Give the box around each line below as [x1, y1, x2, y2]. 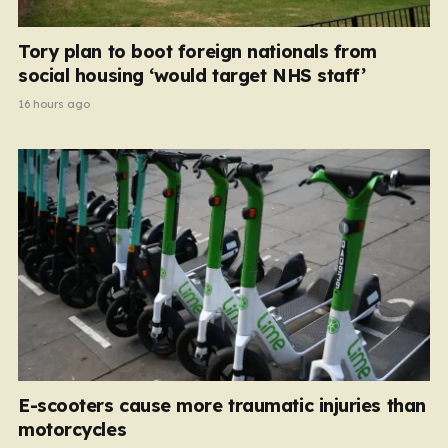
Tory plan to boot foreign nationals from [18, 40, 377, 63]
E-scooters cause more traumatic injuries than [18, 393, 426, 417]
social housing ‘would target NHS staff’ [18, 64, 366, 87]
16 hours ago [18, 97, 90, 111]
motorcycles [18, 417, 127, 441]
